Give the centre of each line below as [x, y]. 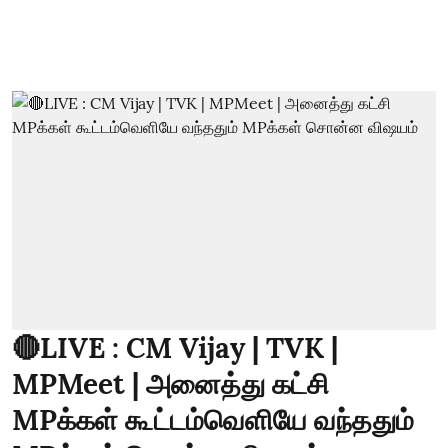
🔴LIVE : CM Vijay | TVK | [175, 347]
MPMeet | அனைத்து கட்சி [170, 383]
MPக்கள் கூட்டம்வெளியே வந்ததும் [213, 419]
